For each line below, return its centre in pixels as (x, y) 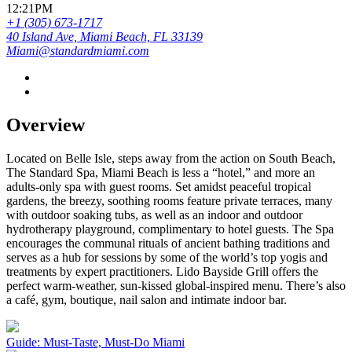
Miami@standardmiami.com (78, 50)
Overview (46, 125)
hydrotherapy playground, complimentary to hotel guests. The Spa (170, 229)
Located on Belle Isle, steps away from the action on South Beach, (171, 158)
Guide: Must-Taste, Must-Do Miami (95, 342)
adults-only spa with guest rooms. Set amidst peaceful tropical (159, 186)
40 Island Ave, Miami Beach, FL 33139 (104, 36)
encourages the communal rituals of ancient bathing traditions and (168, 243)
